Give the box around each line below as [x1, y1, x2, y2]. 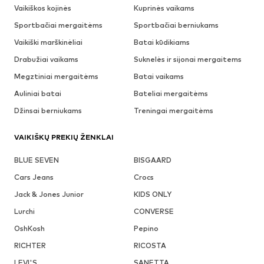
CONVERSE [133, 207, 174, 216]
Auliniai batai [14, 89, 61, 98]
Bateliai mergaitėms [133, 89, 208, 98]
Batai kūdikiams [133, 38, 190, 47]
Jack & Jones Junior [14, 190, 84, 199]
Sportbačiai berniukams [133, 21, 219, 30]
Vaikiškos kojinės [14, 4, 71, 13]
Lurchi [14, 207, 35, 216]
